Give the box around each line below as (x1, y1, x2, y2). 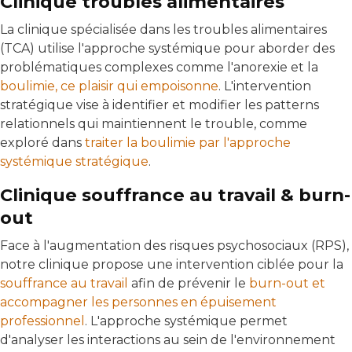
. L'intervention (218, 79, 311, 94)
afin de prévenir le (128, 276, 249, 291)
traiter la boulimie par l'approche (85, 135, 291, 151)
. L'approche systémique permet (85, 313, 288, 329)
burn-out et (249, 276, 325, 291)
